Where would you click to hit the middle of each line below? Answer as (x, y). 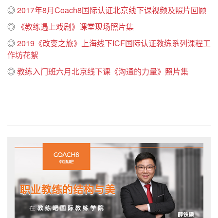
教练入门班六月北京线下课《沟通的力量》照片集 (103, 71)
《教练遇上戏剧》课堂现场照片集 (75, 26)
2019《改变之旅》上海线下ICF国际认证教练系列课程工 (114, 43)
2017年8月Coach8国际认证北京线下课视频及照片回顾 (112, 10)
